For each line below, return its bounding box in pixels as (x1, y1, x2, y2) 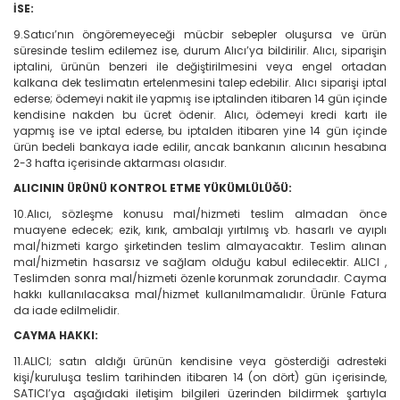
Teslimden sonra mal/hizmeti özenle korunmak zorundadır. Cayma (13, 270, 387, 286)
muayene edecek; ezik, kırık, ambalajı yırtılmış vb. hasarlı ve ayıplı (13, 221, 387, 237)
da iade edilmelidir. (13, 302, 120, 318)
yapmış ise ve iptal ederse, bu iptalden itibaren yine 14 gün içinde (13, 122, 387, 138)
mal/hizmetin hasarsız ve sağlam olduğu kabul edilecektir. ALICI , (13, 254, 387, 270)
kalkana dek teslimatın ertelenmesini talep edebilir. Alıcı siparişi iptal (13, 74, 387, 90)
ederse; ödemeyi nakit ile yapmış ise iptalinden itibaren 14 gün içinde (13, 90, 387, 106)
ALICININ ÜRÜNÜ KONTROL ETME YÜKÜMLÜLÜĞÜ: (13, 180, 292, 196)
